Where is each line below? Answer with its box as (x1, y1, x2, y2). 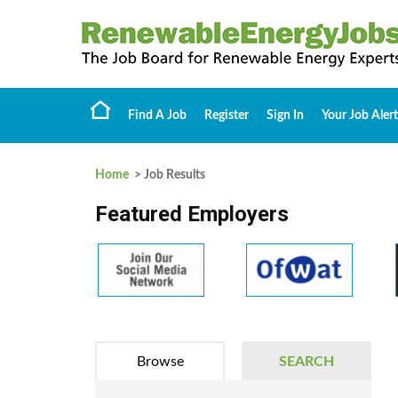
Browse (136, 354, 184, 369)
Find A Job (128, 109, 187, 122)
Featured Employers (95, 202, 289, 227)
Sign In (267, 109, 304, 122)
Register (204, 109, 249, 122)
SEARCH (278, 354, 334, 369)
